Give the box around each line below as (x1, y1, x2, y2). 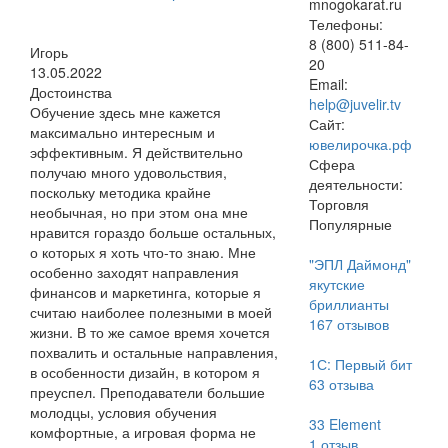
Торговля (308, 194, 369, 214)
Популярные (308, 214, 392, 234)
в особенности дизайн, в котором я (30, 362, 260, 382)
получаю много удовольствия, (30, 162, 227, 182)
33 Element (308, 414, 381, 434)
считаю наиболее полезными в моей (30, 302, 272, 322)
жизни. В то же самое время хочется (30, 322, 270, 342)
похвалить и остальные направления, (30, 342, 278, 362)
